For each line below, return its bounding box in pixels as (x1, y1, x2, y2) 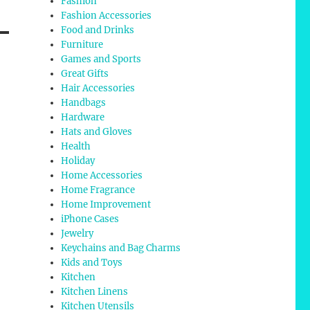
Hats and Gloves (61, 126, 133, 138)
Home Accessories (61, 170, 143, 182)
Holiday (61, 155, 95, 167)
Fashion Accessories (61, 10, 152, 22)
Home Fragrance (61, 184, 136, 197)
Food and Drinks (61, 24, 135, 37)
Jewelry (61, 228, 94, 240)
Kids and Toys (61, 257, 123, 269)
